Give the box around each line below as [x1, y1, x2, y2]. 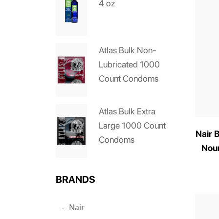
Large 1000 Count [99, 120, 166, 131]
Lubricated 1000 [99, 59, 160, 69]
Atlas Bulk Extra [99, 106, 155, 116]
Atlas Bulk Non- [99, 45, 156, 55]
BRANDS [56, 174, 95, 185]
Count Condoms [99, 73, 158, 84]
